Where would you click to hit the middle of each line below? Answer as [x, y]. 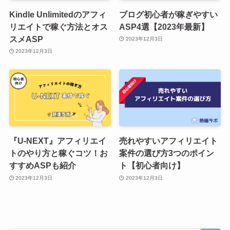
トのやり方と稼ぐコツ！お [58, 153]
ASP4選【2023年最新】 [164, 26]
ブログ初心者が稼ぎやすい [169, 14]
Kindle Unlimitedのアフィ [57, 14]
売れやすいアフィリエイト [169, 141]
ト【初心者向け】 [152, 166]
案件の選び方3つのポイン [167, 153]
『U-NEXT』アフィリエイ [57, 141]
